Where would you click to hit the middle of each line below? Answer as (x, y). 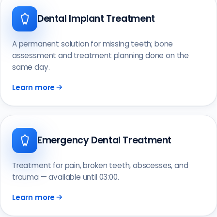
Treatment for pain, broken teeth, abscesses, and (100, 165)
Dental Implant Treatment (96, 18)
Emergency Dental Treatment (105, 140)
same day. (31, 67)
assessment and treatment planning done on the (101, 55)
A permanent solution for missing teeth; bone (93, 44)
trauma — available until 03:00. (66, 177)
